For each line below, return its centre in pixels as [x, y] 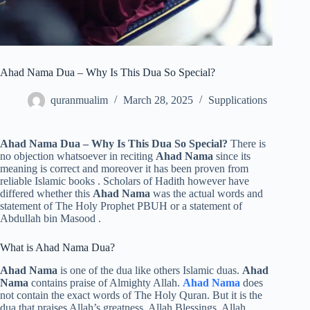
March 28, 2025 [158, 100]
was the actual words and [208, 194]
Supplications [238, 100]
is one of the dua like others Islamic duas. [151, 271]
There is [247, 144]
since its [233, 156]
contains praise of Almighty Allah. [107, 283]
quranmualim [79, 100]
